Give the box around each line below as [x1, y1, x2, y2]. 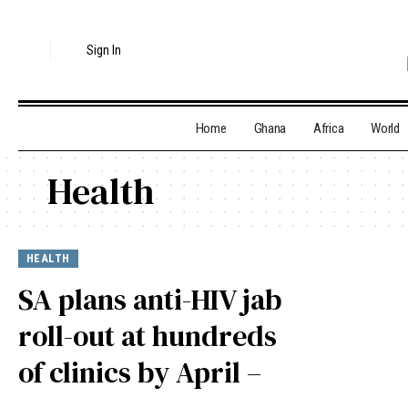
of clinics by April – [18, 352, 261, 393]
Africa [313, 120, 344, 138]
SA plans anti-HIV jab [18, 280, 281, 320]
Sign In [87, 43, 122, 58]
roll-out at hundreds [18, 316, 277, 356]
